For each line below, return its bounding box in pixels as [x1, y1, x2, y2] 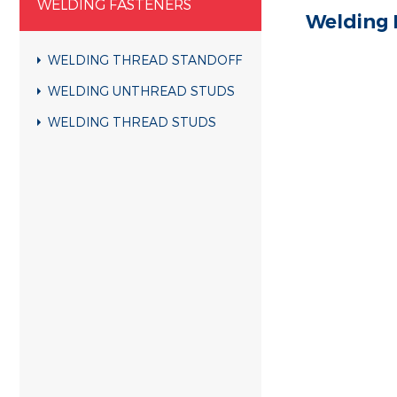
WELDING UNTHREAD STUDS [48, 83, 235, 98]
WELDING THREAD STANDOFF [48, 52, 242, 67]
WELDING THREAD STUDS [48, 114, 216, 129]
